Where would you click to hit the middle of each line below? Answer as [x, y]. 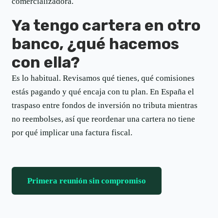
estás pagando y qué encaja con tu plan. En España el [103, 91]
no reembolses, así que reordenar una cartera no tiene [103, 119]
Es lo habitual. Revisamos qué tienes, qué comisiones [103, 78]
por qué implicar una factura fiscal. [72, 132]
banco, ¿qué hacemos [95, 44]
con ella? [46, 62]
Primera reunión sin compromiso [87, 181]
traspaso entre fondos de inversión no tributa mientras [105, 105]
